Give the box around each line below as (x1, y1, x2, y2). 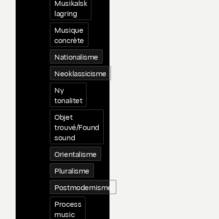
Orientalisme (54, 149, 97, 159)
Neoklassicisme (54, 68, 107, 78)
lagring (54, 8, 77, 18)
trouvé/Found (54, 122, 99, 132)
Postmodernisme (54, 182, 112, 192)
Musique (54, 24, 84, 35)
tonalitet (54, 95, 83, 105)
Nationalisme (54, 51, 98, 62)
